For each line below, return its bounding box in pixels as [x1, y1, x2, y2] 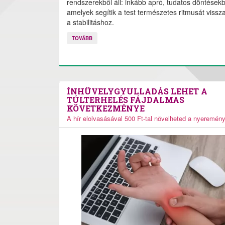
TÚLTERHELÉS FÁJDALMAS [67, 94, 184, 105]
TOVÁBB [72, 35, 92, 42]
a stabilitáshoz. [67, 17, 114, 27]
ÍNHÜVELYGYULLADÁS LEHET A [67, 86, 207, 96]
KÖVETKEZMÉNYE [67, 103, 145, 114]
